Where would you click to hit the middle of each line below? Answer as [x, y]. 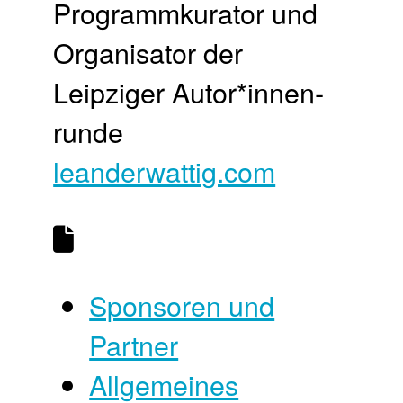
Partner [134, 344]
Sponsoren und [182, 304]
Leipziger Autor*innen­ [189, 92]
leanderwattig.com [165, 171]
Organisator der [148, 53]
